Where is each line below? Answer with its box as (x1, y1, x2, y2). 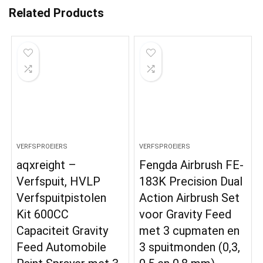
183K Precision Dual (139, 174, 243, 189)
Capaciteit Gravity (16, 224, 109, 238)
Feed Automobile (16, 240, 107, 255)
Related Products (9, 6, 104, 21)
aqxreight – (16, 158, 77, 173)
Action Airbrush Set (139, 191, 240, 205)
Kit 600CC (16, 207, 69, 222)
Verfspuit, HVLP (16, 174, 101, 189)
